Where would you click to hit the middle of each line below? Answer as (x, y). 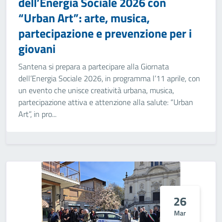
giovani (37, 49)
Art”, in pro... (37, 114)
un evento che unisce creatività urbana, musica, (96, 90)
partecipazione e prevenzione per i (105, 33)
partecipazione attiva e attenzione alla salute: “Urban (106, 102)
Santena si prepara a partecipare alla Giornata (94, 66)
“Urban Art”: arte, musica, (84, 18)
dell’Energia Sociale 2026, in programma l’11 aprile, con (109, 78)
